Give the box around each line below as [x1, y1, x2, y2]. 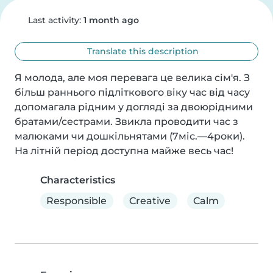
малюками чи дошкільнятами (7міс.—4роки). [15, 130, 245, 142]
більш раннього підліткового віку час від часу [15, 87, 250, 98]
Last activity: [25, 15, 83, 26]
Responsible [46, 194, 107, 207]
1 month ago [83, 15, 139, 26]
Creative [129, 194, 171, 207]
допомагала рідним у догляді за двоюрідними [15, 101, 253, 113]
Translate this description [85, 46, 199, 57]
